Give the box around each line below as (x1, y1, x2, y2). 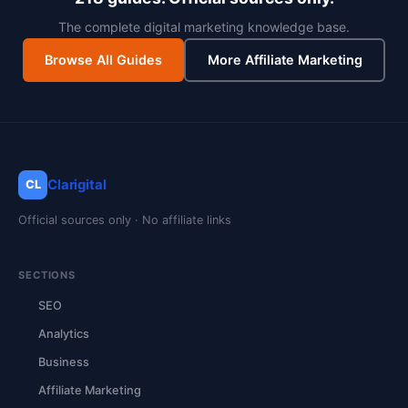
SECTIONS (18, 268, 76, 281)
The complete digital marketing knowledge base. (58, 18, 350, 35)
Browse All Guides (45, 52, 162, 68)
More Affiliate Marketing (207, 52, 362, 68)
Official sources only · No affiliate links (18, 212, 231, 227)
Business (38, 354, 89, 369)
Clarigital (47, 176, 107, 193)
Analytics (38, 326, 89, 341)
